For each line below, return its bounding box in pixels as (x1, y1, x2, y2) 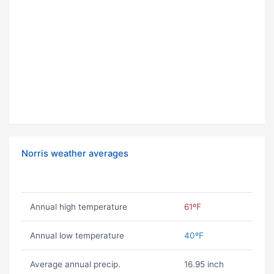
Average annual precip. (29, 259, 120, 270)
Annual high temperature (29, 202, 127, 212)
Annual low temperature (29, 231, 124, 241)
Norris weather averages (21, 148, 128, 160)
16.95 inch (183, 259, 224, 270)
